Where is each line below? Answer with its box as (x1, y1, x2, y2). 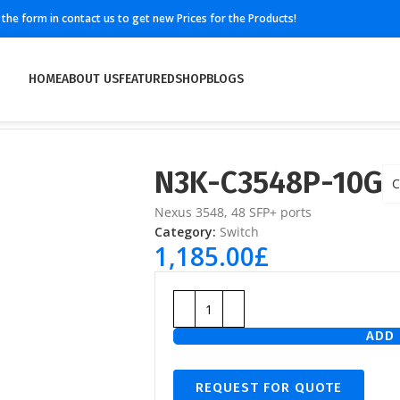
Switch (220, 223, 259, 240)
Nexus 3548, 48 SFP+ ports (154, 204, 312, 221)
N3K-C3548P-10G (154, 164, 383, 201)
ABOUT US (62, 71, 119, 87)
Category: (154, 223, 216, 240)
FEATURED (119, 71, 175, 87)
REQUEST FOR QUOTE (196, 379, 342, 396)
